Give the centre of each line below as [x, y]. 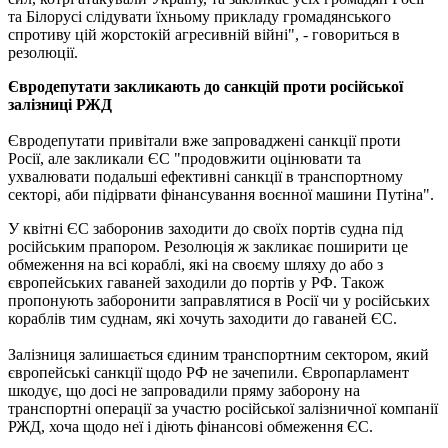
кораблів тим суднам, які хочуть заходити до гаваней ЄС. [202, 318]
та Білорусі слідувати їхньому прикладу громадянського [199, 16]
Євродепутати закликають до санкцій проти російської [205, 86]
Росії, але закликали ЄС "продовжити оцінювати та [184, 158]
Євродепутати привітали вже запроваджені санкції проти [204, 140]
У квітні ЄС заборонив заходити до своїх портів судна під [205, 228]
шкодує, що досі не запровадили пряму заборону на [184, 390]
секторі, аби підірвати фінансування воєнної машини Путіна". [221, 194]
